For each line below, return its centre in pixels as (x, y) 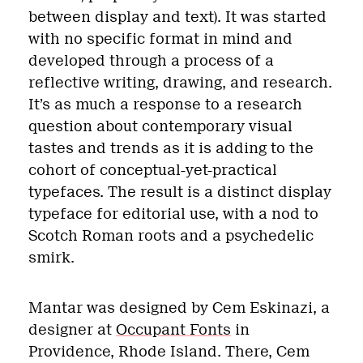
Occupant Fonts (173, 330)
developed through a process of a (151, 61)
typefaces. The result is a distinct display (180, 192)
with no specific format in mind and (160, 39)
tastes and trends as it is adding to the (171, 149)
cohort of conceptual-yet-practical (153, 171)
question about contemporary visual (160, 127)
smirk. (53, 258)
